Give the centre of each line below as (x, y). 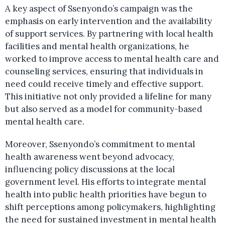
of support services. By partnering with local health (109, 34)
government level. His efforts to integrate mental (105, 182)
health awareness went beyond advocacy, (90, 157)
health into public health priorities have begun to (106, 195)
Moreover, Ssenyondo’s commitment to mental (100, 144)
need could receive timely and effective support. (104, 84)
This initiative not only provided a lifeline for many (108, 97)
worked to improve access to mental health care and (112, 59)
